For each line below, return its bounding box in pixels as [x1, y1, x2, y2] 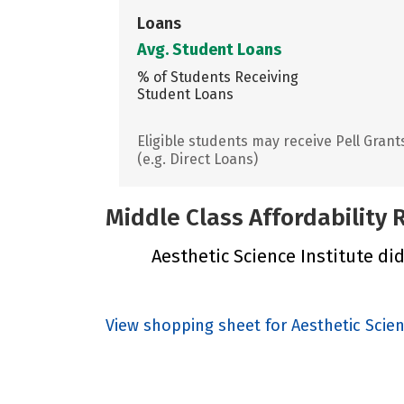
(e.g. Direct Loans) [137, 150, 258, 168]
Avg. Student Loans [137, 39, 281, 60]
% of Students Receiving [137, 68, 298, 86]
